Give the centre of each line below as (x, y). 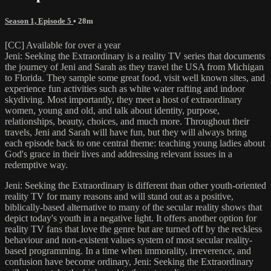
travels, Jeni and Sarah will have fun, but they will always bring (126, 132)
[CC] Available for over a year (63, 45)
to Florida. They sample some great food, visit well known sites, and (135, 77)
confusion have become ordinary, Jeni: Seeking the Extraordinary (129, 261)
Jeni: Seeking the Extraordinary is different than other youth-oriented (135, 185)
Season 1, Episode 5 (39, 21)
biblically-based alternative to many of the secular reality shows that (133, 207)
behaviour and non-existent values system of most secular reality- (129, 240)
